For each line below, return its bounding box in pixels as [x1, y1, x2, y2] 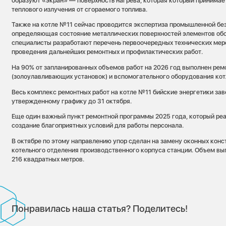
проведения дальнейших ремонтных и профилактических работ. [12, 48, 203, 56]
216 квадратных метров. [12, 155, 85, 163]
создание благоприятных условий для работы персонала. [12, 122, 184, 130]
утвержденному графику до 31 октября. [12, 97, 132, 105]
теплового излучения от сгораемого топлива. [12, 5, 148, 13]
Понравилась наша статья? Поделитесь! [12, 203, 188, 214]
